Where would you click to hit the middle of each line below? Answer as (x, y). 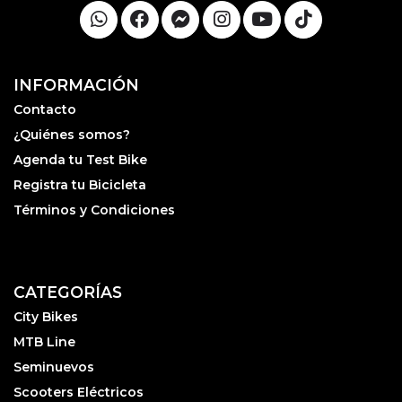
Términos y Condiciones (94, 210)
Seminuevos (54, 367)
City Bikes (46, 317)
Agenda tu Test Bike (80, 159)
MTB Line (44, 342)
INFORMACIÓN (76, 84)
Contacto (45, 109)
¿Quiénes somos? (72, 134)
